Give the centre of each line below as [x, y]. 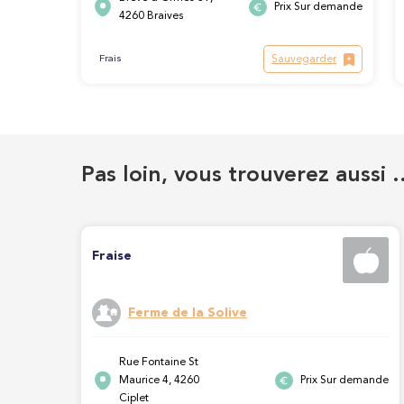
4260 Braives [151, 16]
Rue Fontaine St [159, 363]
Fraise [112, 256]
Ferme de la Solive [188, 312]
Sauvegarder [304, 59]
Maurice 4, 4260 [159, 381]
